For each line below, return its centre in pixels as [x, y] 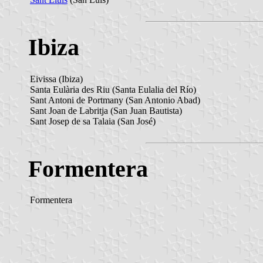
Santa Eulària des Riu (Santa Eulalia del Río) [113, 89]
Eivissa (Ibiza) [56, 79]
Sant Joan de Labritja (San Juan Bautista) [106, 110]
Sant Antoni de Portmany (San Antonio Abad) [115, 100]
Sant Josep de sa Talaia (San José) [93, 121]
